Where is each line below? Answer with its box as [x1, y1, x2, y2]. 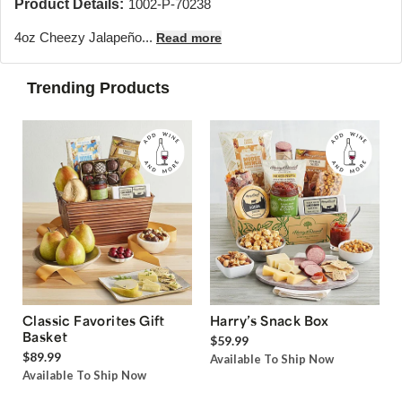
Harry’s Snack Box [210, 312, 329, 329]
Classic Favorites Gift [22, 312, 165, 329]
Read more [156, 30, 222, 45]
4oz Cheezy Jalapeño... [14, 29, 156, 45]
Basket [22, 328, 68, 345]
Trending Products [27, 78, 170, 97]
